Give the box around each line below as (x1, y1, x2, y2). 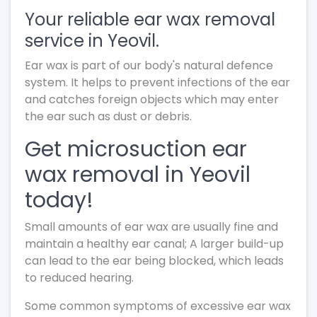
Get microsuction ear (25, 134, 247, 164)
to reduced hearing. (25, 270, 134, 286)
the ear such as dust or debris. (25, 108, 192, 125)
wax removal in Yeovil (25, 160, 250, 190)
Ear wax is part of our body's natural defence (25, 57, 273, 74)
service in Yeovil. (25, 29, 159, 52)
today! (25, 185, 93, 215)
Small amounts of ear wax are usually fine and (25, 219, 278, 235)
